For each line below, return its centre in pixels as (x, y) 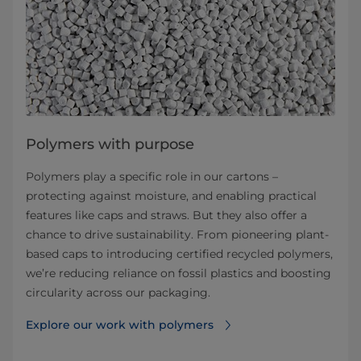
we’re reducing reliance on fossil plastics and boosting (178, 274)
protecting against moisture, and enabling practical (171, 196)
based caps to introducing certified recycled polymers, (179, 254)
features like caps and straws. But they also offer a (166, 216)
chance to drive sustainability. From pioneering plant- (177, 235)
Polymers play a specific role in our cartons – (152, 177)
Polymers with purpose (110, 145)
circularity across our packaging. (118, 293)
